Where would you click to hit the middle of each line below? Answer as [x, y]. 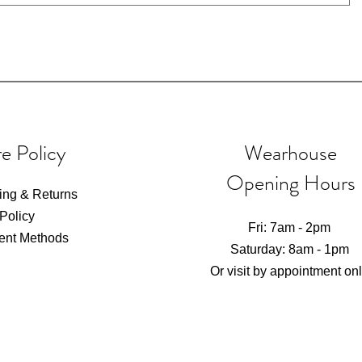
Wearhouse [291, 153]
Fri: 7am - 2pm [290, 227]
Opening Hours [290, 183]
